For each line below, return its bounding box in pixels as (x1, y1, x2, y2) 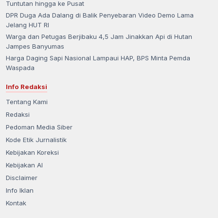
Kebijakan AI (6, 161, 43, 169)
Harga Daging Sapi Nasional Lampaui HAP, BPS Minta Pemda (6, 54, 190, 62)
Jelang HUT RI (6, 20, 49, 29)
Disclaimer (6, 173, 37, 182)
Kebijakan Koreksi (6, 148, 59, 156)
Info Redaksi (6, 82, 47, 91)
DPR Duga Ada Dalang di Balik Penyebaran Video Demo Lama (6, 11, 194, 19)
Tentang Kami (6, 97, 48, 106)
